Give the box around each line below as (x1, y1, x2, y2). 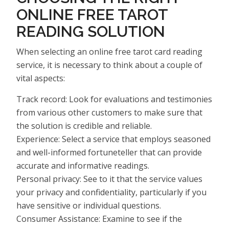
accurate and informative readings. (16, 159, 149, 171)
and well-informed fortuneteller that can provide (16, 146, 202, 158)
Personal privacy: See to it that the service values (16, 173, 202, 185)
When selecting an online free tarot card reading (16, 45, 202, 57)
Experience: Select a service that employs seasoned (16, 133, 211, 145)
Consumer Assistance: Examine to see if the (16, 213, 182, 224)
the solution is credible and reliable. (16, 120, 152, 131)
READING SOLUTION (16, 22, 165, 40)
